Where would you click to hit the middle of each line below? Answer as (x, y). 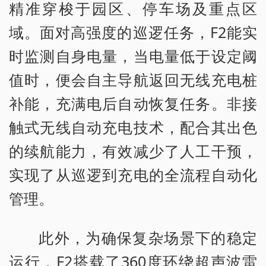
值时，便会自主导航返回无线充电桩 (133, 80)
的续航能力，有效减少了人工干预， (133, 151)
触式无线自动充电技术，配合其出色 (133, 127)
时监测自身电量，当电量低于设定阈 (133, 56)
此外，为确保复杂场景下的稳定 (148, 238)
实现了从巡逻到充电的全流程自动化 (133, 175)
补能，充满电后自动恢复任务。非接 (133, 104)
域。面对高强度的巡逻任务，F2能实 (133, 32)
